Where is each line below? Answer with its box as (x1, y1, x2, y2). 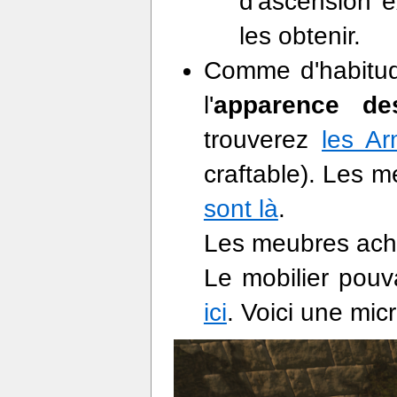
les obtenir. (238, 22, 361, 50)
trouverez (203, 126, 323, 153)
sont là (203, 195, 278, 222)
